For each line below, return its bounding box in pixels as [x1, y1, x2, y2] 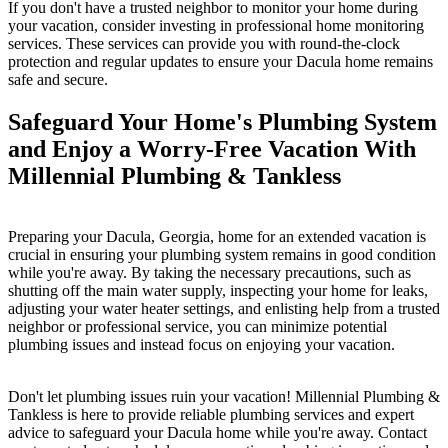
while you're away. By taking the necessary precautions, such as [8, 263, 411, 281]
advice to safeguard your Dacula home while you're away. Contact [8, 423, 427, 441]
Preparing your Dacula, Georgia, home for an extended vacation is [8, 227, 426, 245]
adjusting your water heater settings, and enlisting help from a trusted [8, 299, 440, 317]
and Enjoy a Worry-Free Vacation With [8, 135, 416, 162]
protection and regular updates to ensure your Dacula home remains [8, 52, 433, 70]
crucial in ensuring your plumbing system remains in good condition [8, 245, 436, 263]
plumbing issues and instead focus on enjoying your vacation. [8, 335, 395, 353]
